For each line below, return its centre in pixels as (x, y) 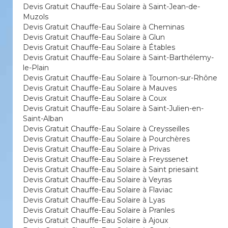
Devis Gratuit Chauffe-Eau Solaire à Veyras (97, 180)
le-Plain (36, 68)
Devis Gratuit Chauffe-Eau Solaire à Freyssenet (106, 159)
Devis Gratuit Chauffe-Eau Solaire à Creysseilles (106, 129)
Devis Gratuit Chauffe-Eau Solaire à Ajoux (95, 220)
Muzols (36, 17)
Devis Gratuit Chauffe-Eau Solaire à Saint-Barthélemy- (118, 58)
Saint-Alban (43, 119)
